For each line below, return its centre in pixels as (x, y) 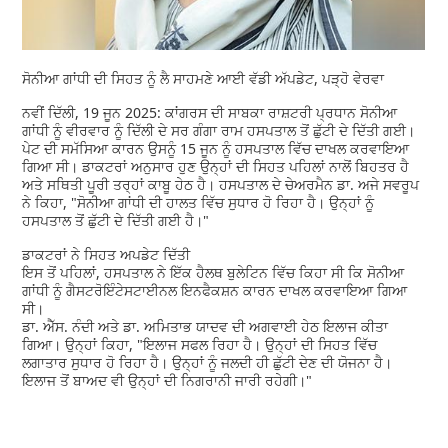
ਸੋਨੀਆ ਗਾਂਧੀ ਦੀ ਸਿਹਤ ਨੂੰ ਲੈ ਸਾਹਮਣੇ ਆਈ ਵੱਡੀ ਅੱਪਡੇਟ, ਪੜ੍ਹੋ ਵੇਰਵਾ (205, 78)
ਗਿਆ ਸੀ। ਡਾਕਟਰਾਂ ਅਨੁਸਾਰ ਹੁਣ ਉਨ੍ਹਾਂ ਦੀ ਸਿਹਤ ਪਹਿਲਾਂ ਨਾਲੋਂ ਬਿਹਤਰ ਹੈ (216, 166)
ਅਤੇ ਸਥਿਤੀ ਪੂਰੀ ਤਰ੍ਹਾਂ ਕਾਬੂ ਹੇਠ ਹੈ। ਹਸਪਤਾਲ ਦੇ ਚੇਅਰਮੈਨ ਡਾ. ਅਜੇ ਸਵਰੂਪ (221, 184)
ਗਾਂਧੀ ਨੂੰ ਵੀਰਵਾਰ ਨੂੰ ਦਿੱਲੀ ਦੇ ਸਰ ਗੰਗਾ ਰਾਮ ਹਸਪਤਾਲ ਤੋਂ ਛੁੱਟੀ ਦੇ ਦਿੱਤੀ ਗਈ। (219, 130)
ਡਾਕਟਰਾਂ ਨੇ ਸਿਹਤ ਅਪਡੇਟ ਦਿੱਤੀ (106, 254)
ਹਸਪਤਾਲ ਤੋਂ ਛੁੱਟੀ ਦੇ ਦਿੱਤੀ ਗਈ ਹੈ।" (116, 220)
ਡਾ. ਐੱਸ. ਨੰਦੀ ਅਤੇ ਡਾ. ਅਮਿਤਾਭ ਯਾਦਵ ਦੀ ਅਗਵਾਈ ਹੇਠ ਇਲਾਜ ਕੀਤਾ (205, 326)
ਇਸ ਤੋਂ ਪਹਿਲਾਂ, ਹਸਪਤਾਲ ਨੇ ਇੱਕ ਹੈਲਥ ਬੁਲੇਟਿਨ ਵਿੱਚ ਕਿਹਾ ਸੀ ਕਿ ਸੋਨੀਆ (213, 272)
